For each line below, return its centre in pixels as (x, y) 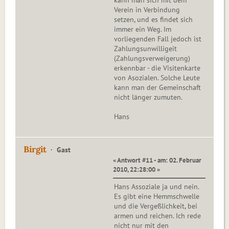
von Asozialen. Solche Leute (157, 78)
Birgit (35, 150)
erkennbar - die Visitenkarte (157, 68)
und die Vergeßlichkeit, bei (156, 206)
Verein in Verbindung (147, 10)
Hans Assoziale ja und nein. (157, 187)
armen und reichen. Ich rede (157, 216)
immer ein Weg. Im (143, 29)
